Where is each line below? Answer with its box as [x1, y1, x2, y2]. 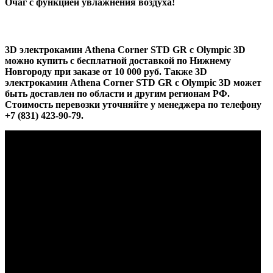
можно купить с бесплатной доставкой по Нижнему [5, 55, 231, 66]
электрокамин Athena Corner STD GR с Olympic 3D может [5, 77, 261, 88]
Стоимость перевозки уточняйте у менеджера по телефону [5, 99, 261, 110]
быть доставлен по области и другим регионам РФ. [5, 88, 230, 99]
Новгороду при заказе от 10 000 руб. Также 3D [5, 66, 207, 77]
